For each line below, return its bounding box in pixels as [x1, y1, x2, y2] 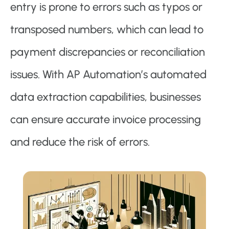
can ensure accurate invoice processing [10, 112, 201, 127]
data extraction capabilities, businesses [10, 90, 201, 104]
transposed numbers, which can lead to [10, 22, 203, 37]
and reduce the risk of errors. [10, 135, 150, 149]
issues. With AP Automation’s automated [10, 67, 207, 82]
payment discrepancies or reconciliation [10, 45, 205, 59]
